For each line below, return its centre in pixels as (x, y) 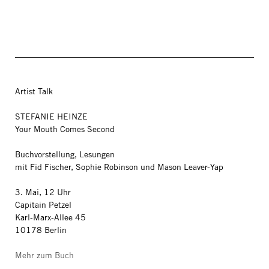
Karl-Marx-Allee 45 (50, 217)
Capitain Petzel (43, 205)
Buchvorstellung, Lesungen (65, 154)
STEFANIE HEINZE (51, 116)
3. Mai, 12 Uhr (43, 192)
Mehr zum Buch (44, 255)
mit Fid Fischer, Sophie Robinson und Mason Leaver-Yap (119, 167)
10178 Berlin (41, 230)
